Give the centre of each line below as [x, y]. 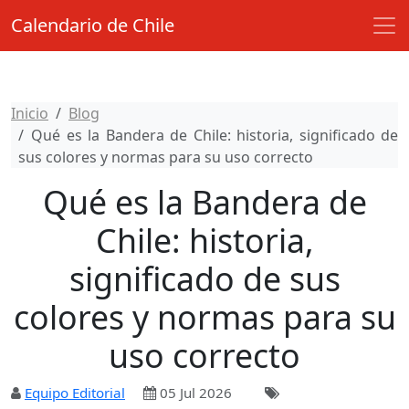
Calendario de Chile [93, 25]
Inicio [30, 113]
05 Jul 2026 [194, 393]
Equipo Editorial [75, 393]
